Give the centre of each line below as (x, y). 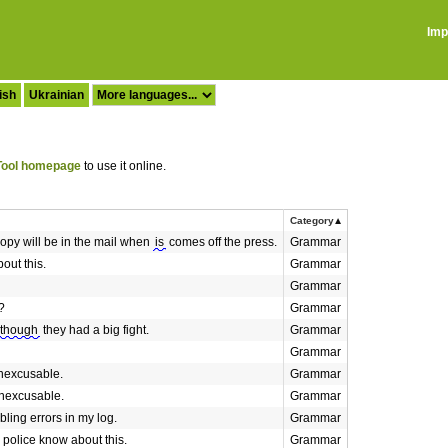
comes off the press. (221, 242)
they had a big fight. (94, 330)
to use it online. (123, 166)
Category (312, 220)
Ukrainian (56, 95)
